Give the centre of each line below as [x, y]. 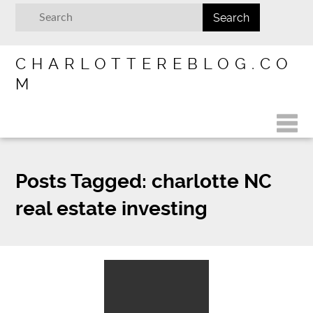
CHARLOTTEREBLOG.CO [155, 64]
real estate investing [112, 208]
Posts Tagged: [81, 181]
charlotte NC [210, 181]
